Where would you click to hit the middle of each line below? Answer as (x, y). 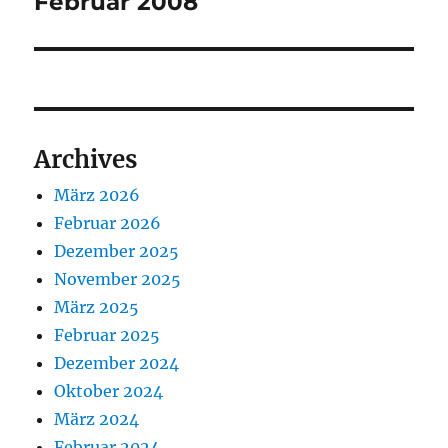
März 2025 (97, 307)
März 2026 (97, 195)
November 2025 (118, 279)
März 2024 (97, 419)
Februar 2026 (108, 223)
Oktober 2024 (109, 391)
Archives (86, 160)
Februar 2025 (107, 335)
